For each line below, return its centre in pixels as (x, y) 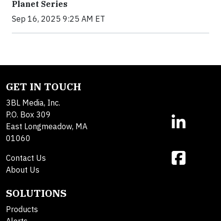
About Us (23, 170)
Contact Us (26, 158)
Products (22, 209)
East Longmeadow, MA (47, 127)
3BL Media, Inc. (33, 103)
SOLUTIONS (36, 193)
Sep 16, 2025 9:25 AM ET (58, 19)
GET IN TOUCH (44, 87)
